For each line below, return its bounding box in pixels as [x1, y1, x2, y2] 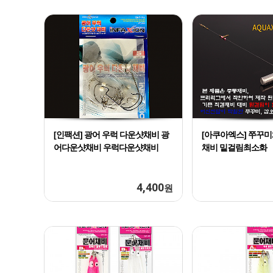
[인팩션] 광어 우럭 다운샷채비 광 [54, 130, 169, 140]
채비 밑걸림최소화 [202, 143, 267, 153]
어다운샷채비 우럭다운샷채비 [54, 143, 158, 153]
